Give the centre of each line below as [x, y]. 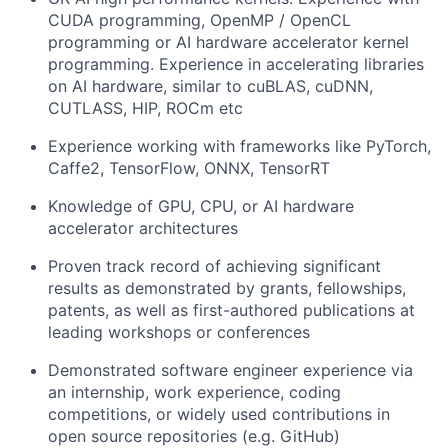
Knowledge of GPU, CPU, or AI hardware [201, 206]
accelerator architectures [143, 228]
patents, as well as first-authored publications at [231, 310]
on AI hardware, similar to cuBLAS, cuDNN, [210, 86]
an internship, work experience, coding [194, 392]
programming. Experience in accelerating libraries [236, 64]
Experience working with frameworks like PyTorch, [239, 146]
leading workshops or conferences [179, 332]
